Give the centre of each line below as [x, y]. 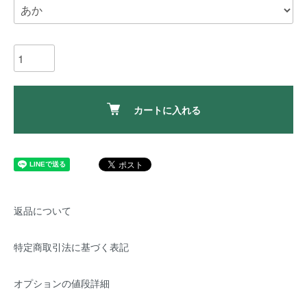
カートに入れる [167, 110]
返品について [42, 210]
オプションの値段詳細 [62, 283]
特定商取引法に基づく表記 [71, 247]
